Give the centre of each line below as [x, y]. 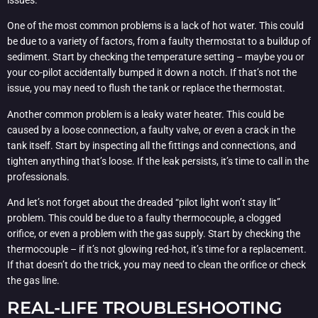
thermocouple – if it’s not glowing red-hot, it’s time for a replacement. [157, 249]
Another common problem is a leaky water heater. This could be [146, 114]
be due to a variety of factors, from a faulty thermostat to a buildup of [159, 42]
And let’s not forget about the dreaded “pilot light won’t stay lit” [144, 202]
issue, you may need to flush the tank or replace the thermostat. [146, 88]
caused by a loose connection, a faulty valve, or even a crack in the [151, 130]
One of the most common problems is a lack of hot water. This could [155, 26]
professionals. [38, 176]
